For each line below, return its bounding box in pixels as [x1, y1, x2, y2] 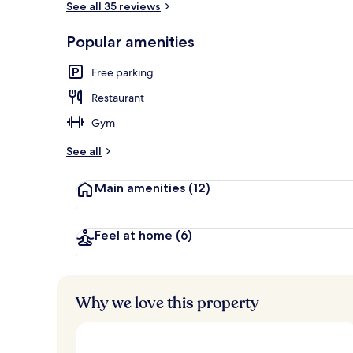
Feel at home [95, 227, 176, 243]
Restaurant [91, 90, 144, 105]
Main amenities [95, 180, 188, 195]
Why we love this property [76, 292, 259, 314]
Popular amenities [66, 32, 195, 51]
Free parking [91, 65, 154, 80]
